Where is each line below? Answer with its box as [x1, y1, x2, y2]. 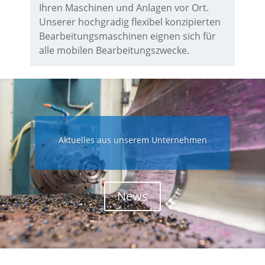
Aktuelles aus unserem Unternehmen [58, 134, 207, 146]
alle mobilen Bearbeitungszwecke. [38, 44, 189, 57]
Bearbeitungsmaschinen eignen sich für [38, 30, 216, 43]
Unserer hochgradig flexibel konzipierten [38, 15, 221, 28]
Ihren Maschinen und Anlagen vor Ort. [38, 1, 209, 14]
